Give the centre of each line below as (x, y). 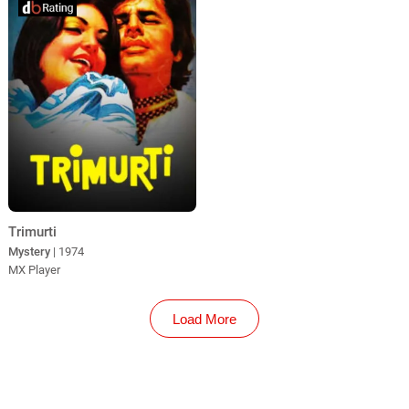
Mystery (29, 252)
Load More (204, 319)
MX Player (34, 270)
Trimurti (32, 232)
